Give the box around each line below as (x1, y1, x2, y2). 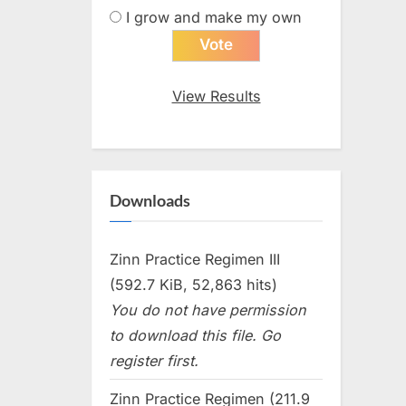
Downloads (110, 190, 190, 211)
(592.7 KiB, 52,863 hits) (110, 275, 277, 294)
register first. (110, 351, 198, 370)
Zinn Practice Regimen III (110, 249, 280, 268)
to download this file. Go (110, 325, 281, 344)
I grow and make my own (126, 7, 302, 26)
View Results (171, 87, 261, 105)
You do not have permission (110, 300, 306, 319)
